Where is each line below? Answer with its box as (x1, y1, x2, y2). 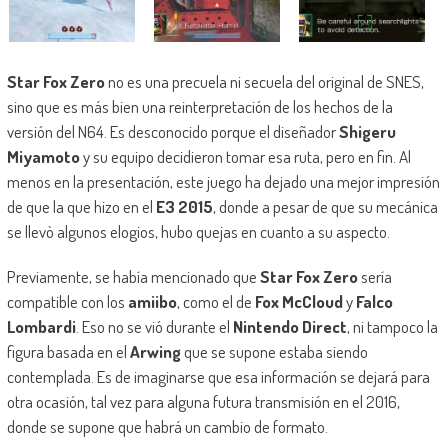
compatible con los (6, 291, 128, 313)
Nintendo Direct (232, 316, 347, 338)
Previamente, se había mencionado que (6, 266, 260, 288)
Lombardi (6, 316, 76, 338)
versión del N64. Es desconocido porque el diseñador (6, 121, 339, 143)
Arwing (129, 341, 181, 363)
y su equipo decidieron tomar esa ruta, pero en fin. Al (79, 146, 411, 168)
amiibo (127, 291, 177, 313)
